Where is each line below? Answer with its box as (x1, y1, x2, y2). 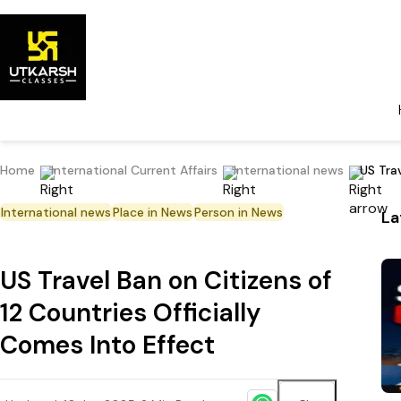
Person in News (194, 204, 283, 221)
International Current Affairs (51, 162, 218, 179)
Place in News (113, 204, 192, 221)
